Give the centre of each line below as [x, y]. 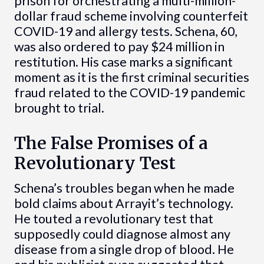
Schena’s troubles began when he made [124, 188]
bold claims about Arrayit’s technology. [123, 203]
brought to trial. [59, 108]
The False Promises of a [111, 143]
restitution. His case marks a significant [123, 62]
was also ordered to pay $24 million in [119, 46]
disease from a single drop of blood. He [124, 249]
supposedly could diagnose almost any [122, 234]
